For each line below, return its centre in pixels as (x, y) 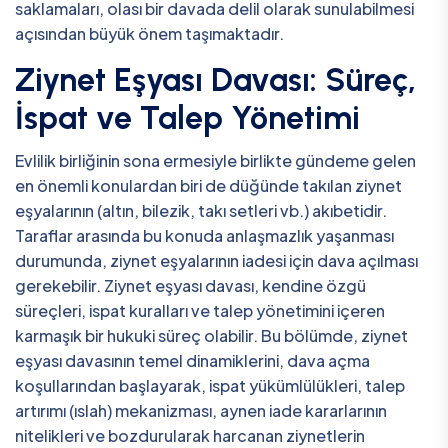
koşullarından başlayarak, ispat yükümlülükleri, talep (210, 386)
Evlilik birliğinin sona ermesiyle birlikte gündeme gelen (215, 161)
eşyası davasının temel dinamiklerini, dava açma (192, 361)
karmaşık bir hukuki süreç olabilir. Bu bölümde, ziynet (211, 336)
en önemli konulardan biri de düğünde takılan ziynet (208, 186)
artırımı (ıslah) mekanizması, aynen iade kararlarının (201, 411)
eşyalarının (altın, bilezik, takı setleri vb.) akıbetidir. (201, 211)
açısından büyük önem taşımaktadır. (149, 33)
